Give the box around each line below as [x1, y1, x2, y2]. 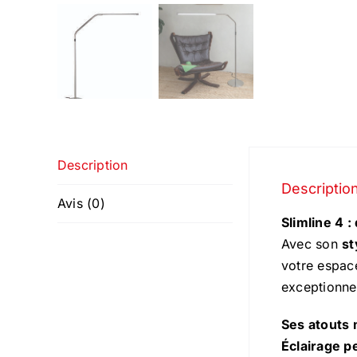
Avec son [281, 236, 343, 252]
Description [57, 157, 128, 173]
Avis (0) [57, 195, 105, 211]
